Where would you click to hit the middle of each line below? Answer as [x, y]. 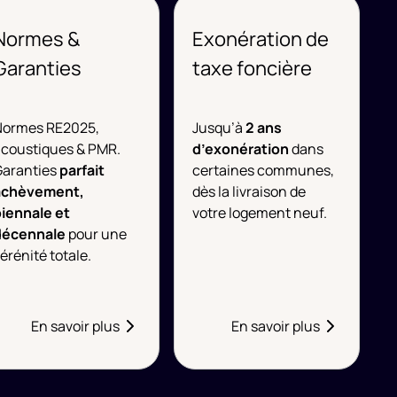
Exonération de [261, 39]
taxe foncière [253, 68]
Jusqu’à [219, 128]
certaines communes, [264, 170]
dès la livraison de [249, 191]
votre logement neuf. [260, 213]
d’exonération [241, 149]
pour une [97, 234]
